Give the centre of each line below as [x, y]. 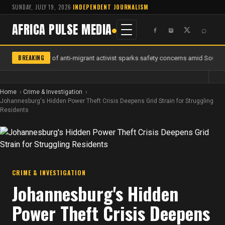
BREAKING [31, 58]
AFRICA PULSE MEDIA [62, 30]
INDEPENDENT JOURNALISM [110, 7]
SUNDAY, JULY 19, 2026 [42, 7]
